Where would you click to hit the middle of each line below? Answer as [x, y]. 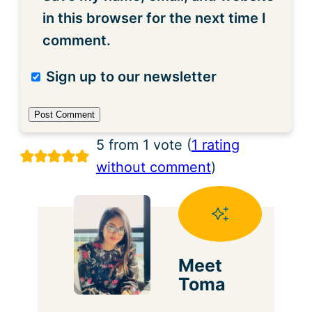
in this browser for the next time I [155, 18]
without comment [153, 167]
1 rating [215, 145]
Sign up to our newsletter [130, 76]
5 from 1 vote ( [143, 145]
